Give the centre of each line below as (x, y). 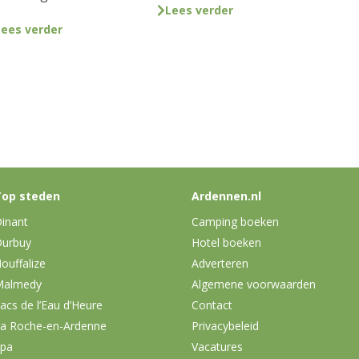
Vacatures (217, 346)
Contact (212, 305)
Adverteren (220, 263)
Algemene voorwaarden (254, 284)
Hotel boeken (226, 242)
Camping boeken (235, 221)
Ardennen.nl (226, 196)
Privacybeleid (225, 325)
